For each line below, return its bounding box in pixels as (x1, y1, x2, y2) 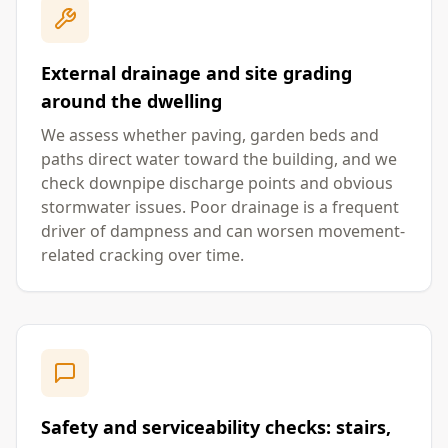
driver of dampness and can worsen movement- (41, 220, 405, 242)
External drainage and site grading (41, 61, 352, 85)
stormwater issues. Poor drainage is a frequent (41, 196, 399, 218)
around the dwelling (41, 89, 222, 113)
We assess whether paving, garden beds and (41, 124, 379, 146)
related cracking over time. (41, 244, 244, 266)
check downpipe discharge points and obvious (41, 172, 393, 194)
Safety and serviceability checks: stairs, (41, 415, 391, 439)
